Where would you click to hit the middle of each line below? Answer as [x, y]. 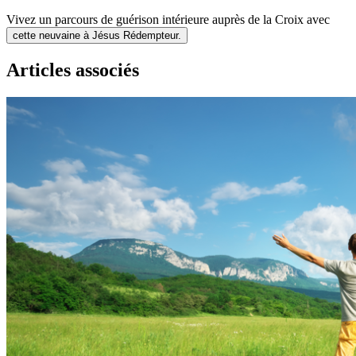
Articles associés [73, 70]
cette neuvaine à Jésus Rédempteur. [97, 36]
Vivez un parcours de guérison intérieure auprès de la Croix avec [168, 20]
